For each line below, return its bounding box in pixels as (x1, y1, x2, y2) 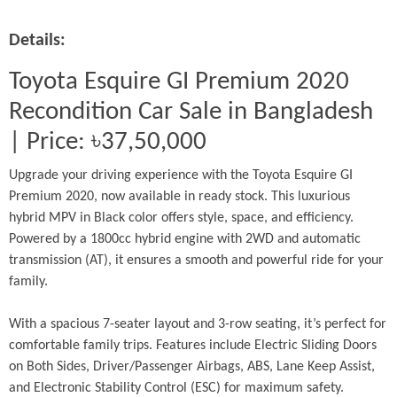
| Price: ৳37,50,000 (9, 129, 206, 156)
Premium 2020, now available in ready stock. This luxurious (9, 190, 350, 205)
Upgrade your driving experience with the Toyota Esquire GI (9, 168, 353, 183)
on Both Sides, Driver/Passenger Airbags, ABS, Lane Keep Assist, (9, 360, 375, 375)
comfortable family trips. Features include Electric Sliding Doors (9, 339, 377, 354)
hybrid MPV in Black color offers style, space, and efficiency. (9, 211, 354, 226)
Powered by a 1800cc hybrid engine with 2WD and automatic (9, 232, 361, 247)
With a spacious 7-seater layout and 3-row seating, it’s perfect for (9, 317, 386, 332)
